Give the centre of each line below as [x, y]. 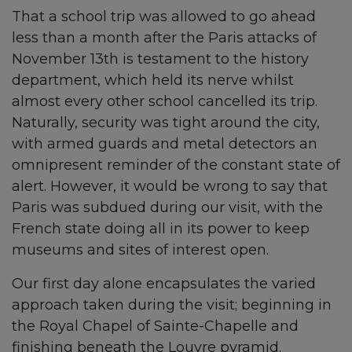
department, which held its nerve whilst [153, 80]
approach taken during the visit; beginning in [172, 305]
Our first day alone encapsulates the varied [164, 284]
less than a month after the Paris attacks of [164, 38]
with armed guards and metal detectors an [165, 144]
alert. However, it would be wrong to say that [170, 186]
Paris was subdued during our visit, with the [167, 207]
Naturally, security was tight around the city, [166, 123]
